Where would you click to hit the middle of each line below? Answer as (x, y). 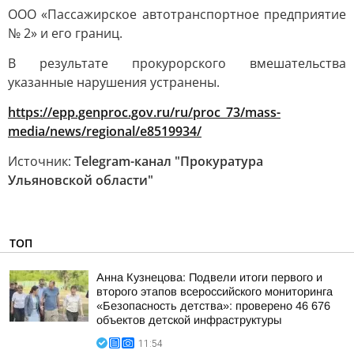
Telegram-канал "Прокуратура (169, 161)
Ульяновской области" (81, 180)
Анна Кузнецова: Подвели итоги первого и (209, 277)
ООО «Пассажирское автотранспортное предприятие (177, 14)
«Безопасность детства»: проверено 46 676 (213, 306)
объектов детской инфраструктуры (189, 320)
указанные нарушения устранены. (114, 82)
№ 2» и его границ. (65, 33)
